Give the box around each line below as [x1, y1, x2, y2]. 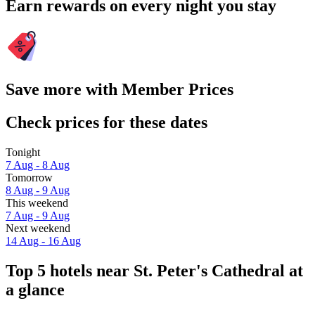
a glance [6, 280, 65, 299]
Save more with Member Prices [6, 79, 233, 98]
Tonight [6, 146, 40, 158]
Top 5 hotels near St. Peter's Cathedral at [6, 261, 303, 280]
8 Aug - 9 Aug [6, 184, 70, 196]
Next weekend [6, 221, 70, 234]
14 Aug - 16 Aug [6, 234, 81, 247]
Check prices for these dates [6, 112, 207, 131]
